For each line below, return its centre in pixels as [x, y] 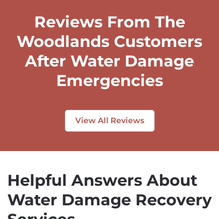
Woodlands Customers [109, 42]
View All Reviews [109, 121]
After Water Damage [109, 61]
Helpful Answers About [102, 181]
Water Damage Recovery [109, 200]
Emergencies [109, 81]
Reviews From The [109, 22]
